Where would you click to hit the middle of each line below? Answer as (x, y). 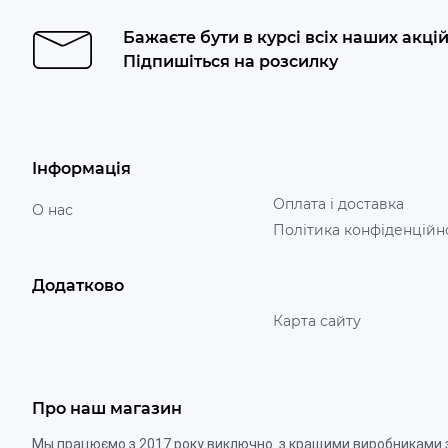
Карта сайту (317, 321)
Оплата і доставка (339, 204)
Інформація (81, 168)
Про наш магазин (107, 408)
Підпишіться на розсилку (230, 61)
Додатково (78, 285)
